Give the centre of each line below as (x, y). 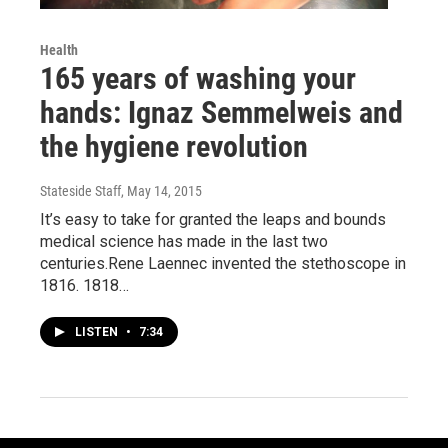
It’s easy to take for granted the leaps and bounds (213, 219)
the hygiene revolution (174, 146)
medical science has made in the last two (184, 241)
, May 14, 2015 (161, 190)
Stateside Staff (80, 190)
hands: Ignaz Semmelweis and (221, 112)
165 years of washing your (198, 78)
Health (59, 49)
